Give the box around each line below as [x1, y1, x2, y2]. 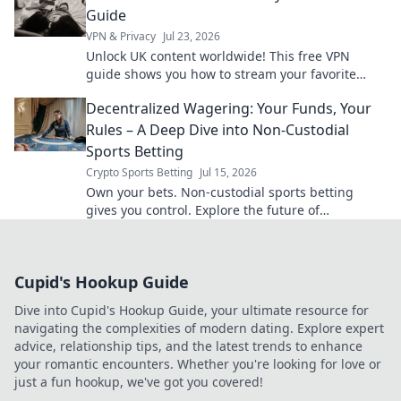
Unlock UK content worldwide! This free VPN [86, 47, 350, 64]
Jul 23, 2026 [163, 28, 220, 44]
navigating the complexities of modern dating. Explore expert [14, 319, 384, 337]
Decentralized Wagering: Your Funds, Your [86, 98, 371, 118]
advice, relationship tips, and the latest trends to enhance [14, 337, 363, 354]
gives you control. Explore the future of [86, 200, 320, 218]
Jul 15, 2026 [200, 164, 257, 180]
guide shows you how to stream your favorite [86, 64, 356, 82]
